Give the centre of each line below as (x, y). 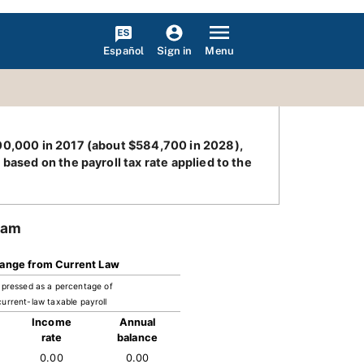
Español (124, 50)
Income (52, 322)
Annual (137, 322)
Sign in (175, 51)
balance (137, 338)
